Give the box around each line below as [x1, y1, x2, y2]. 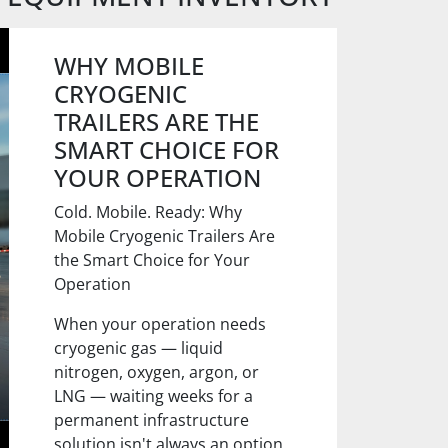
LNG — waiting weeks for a [54, 385, 254, 407]
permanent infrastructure [54, 409, 250, 431]
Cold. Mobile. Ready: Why [54, 201, 243, 223]
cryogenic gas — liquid [54, 337, 224, 359]
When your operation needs [54, 313, 267, 335]
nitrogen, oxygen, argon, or [54, 361, 260, 383]
